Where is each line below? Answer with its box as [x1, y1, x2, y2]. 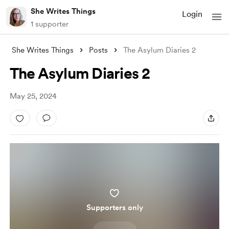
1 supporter [31, 19, 68, 29]
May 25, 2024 [9, 91, 57, 101]
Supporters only [86, 203, 143, 212]
